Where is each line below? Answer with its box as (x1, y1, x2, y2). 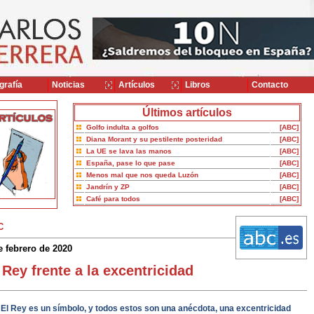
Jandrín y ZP (86, 183, 130, 191)
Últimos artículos (142, 107, 232, 118)
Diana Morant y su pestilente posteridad (86, 135, 222, 143)
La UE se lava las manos (86, 147, 172, 155)
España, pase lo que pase (86, 159, 175, 167)
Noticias (50, 80, 85, 90)
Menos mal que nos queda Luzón (86, 171, 198, 179)
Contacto (250, 80, 288, 90)
